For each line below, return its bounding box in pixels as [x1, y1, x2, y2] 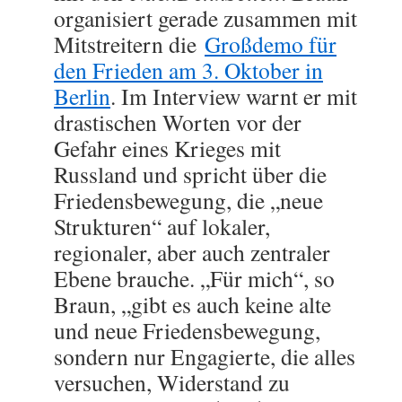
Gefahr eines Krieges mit [54, 133, 281, 163]
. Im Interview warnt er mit [110, 81, 357, 111]
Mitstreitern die [54, 29, 205, 59]
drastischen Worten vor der [54, 107, 301, 137]
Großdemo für [205, 29, 336, 59]
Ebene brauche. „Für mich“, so [54, 263, 335, 293]
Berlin [54, 81, 110, 111]
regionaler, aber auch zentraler [54, 237, 330, 267]
